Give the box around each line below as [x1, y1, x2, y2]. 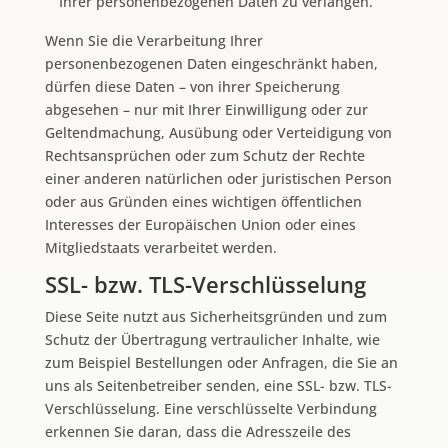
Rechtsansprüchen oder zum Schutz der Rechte [44, 145, 365, 165]
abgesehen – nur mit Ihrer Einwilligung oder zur [44, 99, 368, 119]
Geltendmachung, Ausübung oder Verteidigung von [44, 122, 392, 142]
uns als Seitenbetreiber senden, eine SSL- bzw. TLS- [44, 375, 392, 395]
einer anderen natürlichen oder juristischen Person [44, 168, 392, 188]
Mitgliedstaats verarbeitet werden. [44, 237, 277, 257]
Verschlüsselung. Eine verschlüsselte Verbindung [44, 398, 377, 418]
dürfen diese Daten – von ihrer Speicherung [44, 76, 340, 96]
